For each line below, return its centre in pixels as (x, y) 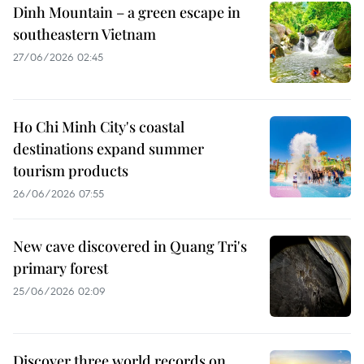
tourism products (71, 171)
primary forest (61, 269)
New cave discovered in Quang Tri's (130, 247)
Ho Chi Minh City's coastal (99, 127)
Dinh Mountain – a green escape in (127, 13)
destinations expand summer (108, 149)
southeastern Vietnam (84, 35)
